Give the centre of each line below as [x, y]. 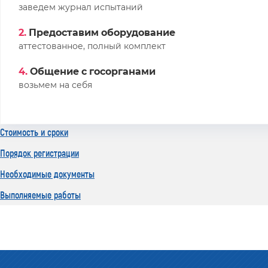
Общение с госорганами [93, 72]
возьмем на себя [55, 85]
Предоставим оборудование [102, 33]
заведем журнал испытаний [81, 7]
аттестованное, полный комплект [92, 46]
